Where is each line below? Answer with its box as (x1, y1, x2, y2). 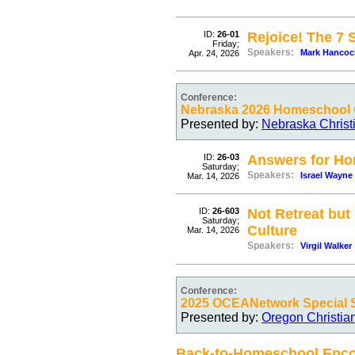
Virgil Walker (300, 241, 352, 250)
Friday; (212, 39, 239, 48)
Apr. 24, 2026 (189, 48, 239, 58)
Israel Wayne (300, 170, 353, 180)
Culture (247, 223, 297, 239)
